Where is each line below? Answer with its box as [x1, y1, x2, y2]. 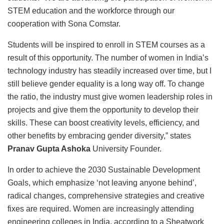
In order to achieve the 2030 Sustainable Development [7, 165, 200, 174]
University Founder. [90, 144, 161, 153]
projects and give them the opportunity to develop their [7, 105, 198, 114]
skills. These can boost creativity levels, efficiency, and [7, 118, 199, 127]
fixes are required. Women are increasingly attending [7, 204, 194, 213]
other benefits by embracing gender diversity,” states [7, 131, 191, 140]
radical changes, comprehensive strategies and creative [7, 191, 204, 200]
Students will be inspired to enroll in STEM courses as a [7, 40, 205, 49]
